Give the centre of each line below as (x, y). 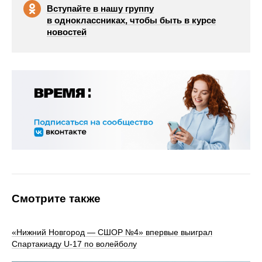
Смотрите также (56, 199)
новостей (67, 32)
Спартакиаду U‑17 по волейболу (74, 244)
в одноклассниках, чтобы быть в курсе (131, 20)
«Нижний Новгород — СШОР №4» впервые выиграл (112, 232)
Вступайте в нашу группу (100, 8)
